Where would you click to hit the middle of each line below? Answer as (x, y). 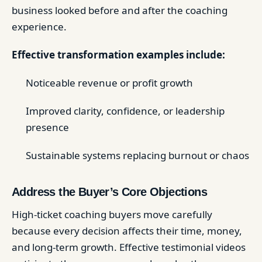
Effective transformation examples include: (118, 55)
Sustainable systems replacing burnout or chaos (137, 155)
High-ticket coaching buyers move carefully (112, 214)
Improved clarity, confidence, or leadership (125, 111)
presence (47, 127)
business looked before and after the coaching (120, 10)
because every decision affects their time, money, (127, 231)
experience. (39, 27)
